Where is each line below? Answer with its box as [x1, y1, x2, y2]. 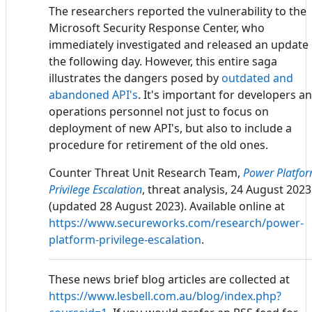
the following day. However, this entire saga [49, 53, 277, 69]
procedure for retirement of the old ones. [49, 136, 268, 153]
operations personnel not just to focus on [49, 103, 269, 119]
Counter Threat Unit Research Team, [49, 164, 243, 180]
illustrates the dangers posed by [49, 70, 221, 86]
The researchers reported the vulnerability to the [49, 3, 306, 19]
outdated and [221, 70, 293, 86]
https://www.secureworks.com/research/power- [49, 214, 304, 231]
